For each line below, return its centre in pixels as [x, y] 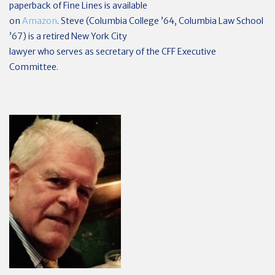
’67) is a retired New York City [68, 36]
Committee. [34, 67]
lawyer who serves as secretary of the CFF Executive [113, 52]
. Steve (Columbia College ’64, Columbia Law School [160, 21]
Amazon [40, 21]
